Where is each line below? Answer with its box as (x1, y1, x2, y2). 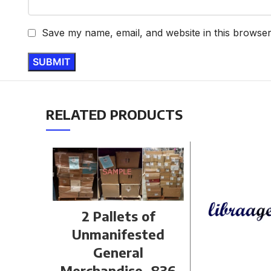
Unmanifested (72, 226, 165, 243)
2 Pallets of (81, 207, 155, 225)
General (93, 244, 144, 261)
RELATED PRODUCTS (46, 105, 183, 123)
